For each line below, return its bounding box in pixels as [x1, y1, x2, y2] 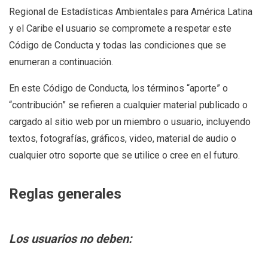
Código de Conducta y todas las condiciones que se [9, 39, 226, 51]
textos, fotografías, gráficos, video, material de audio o [9, 133, 236, 144]
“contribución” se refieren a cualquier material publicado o [9, 99, 248, 111]
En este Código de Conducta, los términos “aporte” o [9, 83, 228, 94]
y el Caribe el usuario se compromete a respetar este [9, 23, 232, 34]
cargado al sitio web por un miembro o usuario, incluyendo [9, 116, 251, 127]
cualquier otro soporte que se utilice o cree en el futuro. [9, 150, 240, 161]
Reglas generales [9, 185, 121, 202]
